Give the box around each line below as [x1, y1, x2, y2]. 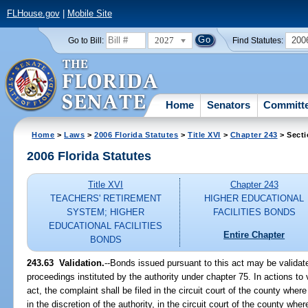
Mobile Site [67, 8, 112, 19]
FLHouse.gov [6, 8, 60, 19]
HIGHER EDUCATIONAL [204, 193, 305, 204]
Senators [207, 98, 251, 111]
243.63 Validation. [27, 257, 105, 268]
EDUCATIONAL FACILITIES [49, 221, 163, 232]
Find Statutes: [232, 36, 284, 45]
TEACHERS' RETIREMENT [49, 193, 162, 204]
